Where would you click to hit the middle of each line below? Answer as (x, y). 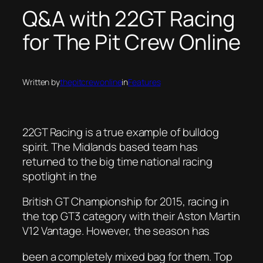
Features (144, 82)
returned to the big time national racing (117, 161)
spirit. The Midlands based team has (110, 146)
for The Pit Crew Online (131, 42)
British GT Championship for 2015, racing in (126, 202)
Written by (41, 82)
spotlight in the (60, 176)
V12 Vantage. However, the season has (117, 231)
